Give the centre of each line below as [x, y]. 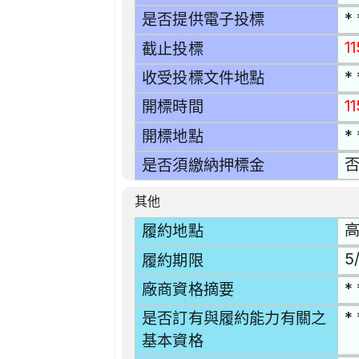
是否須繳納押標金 [204, 166]
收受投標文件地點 [204, 79]
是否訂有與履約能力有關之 [234, 319]
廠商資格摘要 [188, 289]
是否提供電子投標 [204, 20]
